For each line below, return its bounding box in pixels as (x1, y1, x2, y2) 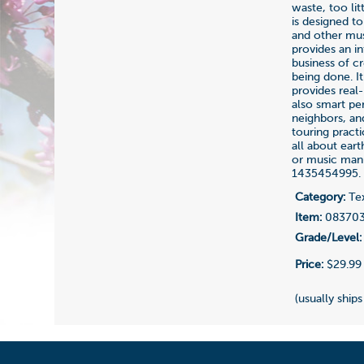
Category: (295, 191, 346, 203)
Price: (295, 258, 324, 271)
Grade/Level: (295, 232, 362, 244)
